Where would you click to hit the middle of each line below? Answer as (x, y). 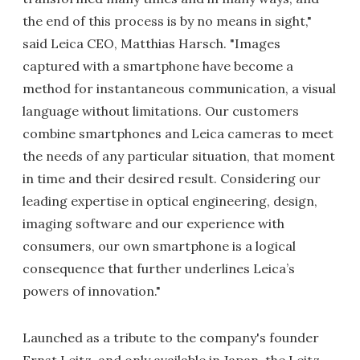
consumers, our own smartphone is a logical (159, 246)
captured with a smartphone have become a (158, 66)
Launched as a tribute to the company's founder (171, 337)
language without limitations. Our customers (161, 111)
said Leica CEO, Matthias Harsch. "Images (151, 43)
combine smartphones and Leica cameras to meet (178, 133)
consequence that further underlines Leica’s (159, 268)
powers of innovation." (92, 291)
